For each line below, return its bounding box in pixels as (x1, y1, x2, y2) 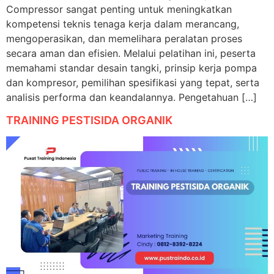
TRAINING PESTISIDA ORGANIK (6, 113, 172, 127)
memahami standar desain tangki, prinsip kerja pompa (6, 62, 257, 75)
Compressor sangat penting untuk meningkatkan (6, 3, 232, 16)
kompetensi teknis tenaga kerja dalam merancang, (6, 18, 239, 31)
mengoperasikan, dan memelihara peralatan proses (6, 32, 242, 45)
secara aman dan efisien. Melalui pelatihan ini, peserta (6, 47, 256, 60)
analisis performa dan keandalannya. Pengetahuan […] (6, 91, 257, 104)
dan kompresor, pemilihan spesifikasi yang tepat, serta (6, 76, 259, 89)
